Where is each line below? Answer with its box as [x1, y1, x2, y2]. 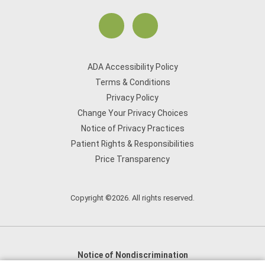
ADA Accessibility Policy [87, 62, 178, 72]
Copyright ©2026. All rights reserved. [70, 193, 195, 202]
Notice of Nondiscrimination [77, 250, 188, 260]
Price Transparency [95, 154, 170, 164]
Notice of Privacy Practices [80, 124, 185, 133]
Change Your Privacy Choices [77, 108, 188, 118]
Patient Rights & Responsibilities [71, 139, 194, 148]
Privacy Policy [106, 93, 159, 102]
